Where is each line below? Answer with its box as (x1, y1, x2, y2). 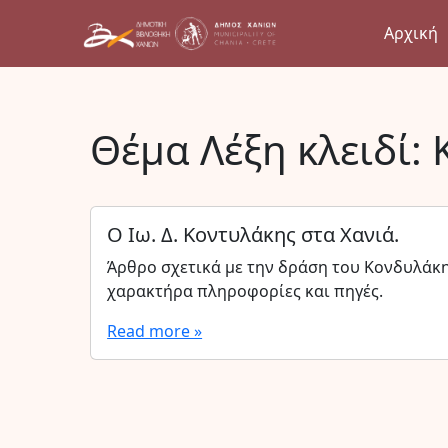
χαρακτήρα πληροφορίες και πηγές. (107, 280, 384, 302)
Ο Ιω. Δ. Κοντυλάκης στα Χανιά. (107, 221, 400, 248)
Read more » (107, 320, 203, 342)
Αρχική (383, 22, 438, 45)
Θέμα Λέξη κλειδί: (90, 122, 433, 177)
